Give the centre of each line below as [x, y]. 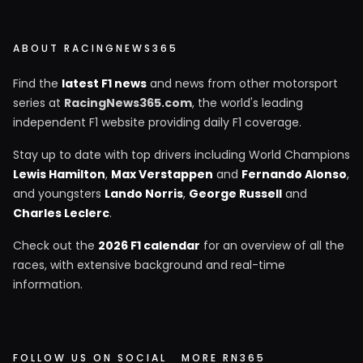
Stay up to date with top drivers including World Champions [181, 155]
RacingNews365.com [128, 103]
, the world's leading [248, 103]
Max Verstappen [162, 175]
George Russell [235, 194]
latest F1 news [104, 84]
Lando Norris [144, 194]
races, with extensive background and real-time [149, 265]
